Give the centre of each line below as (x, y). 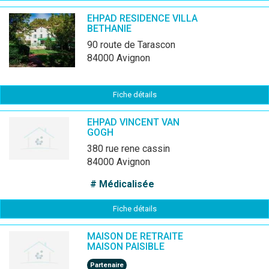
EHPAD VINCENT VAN (133, 122)
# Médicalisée (122, 184)
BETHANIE (109, 29)
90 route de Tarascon (134, 45)
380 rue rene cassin (131, 149)
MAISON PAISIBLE (126, 246)
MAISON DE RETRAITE (135, 236)
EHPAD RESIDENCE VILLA (142, 18)
